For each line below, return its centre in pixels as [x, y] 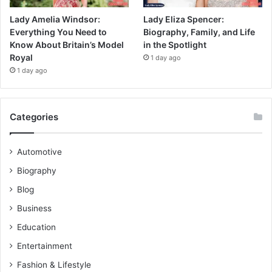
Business [34, 208]
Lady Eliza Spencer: [184, 19]
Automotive [39, 151]
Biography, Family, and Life [199, 32]
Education [36, 227]
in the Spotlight [175, 44]
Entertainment [45, 246]
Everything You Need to [58, 32]
